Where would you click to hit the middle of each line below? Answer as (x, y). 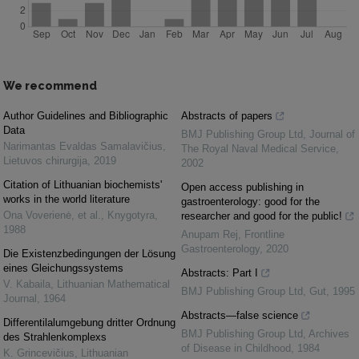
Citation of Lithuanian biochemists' (83, 185)
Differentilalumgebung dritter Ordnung (89, 323)
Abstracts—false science (240, 315)
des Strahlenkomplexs (55, 337)
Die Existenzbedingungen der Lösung (89, 254)
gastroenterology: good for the (250, 202)
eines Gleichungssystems (63, 268)
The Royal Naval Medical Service (258, 149)
